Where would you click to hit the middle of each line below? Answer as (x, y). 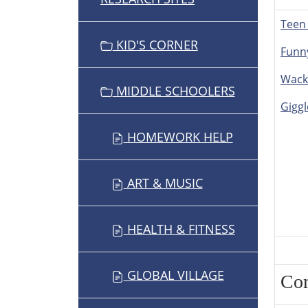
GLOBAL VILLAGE (174, 275)
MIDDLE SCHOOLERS (174, 91)
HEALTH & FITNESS (179, 229)
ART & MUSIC (163, 183)
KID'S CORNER (155, 45)
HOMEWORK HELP (178, 137)
